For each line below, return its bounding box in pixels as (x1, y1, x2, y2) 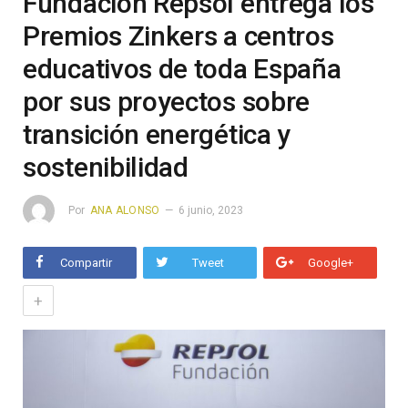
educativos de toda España (23, 53, 342, 85)
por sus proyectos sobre (23, 86, 311, 117)
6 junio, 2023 (178, 203, 244, 217)
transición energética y (23, 118, 291, 150)
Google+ (308, 256, 353, 270)
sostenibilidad (23, 151, 195, 183)
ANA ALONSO (90, 203, 160, 217)
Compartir (59, 256, 112, 270)
